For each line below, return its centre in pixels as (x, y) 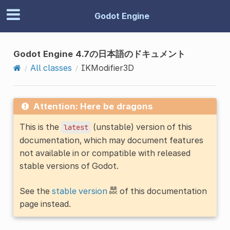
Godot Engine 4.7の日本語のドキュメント (99, 54)
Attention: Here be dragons (93, 106)
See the (35, 191)
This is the (40, 127)
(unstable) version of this (141, 127)
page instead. (45, 204)
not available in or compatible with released (105, 153)
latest (76, 127)
